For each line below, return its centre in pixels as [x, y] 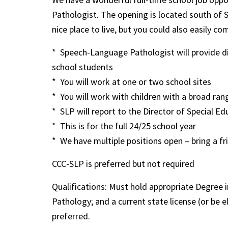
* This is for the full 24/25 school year [124, 126]
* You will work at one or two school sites [132, 81]
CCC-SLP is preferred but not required [123, 163]
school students [82, 67]
